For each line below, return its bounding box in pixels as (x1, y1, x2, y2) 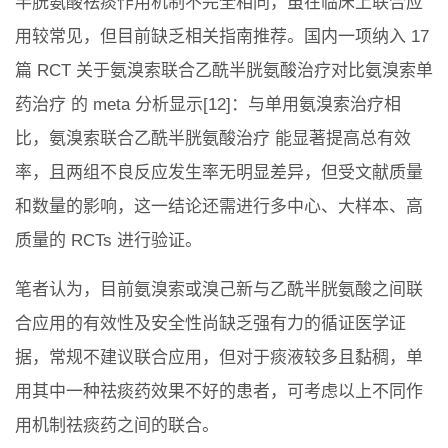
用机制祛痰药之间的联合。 (15, 415, 219, 435)
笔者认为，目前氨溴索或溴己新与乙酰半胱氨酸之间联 (15, 279, 423, 299)
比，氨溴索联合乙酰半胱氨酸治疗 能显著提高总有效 (15, 128, 411, 148)
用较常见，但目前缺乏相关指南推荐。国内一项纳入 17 (15, 26, 429, 46)
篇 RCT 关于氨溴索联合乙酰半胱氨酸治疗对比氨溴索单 (15, 60, 433, 80)
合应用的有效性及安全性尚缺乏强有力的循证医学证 (15, 313, 406, 333)
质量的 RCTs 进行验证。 (15, 230, 202, 250)
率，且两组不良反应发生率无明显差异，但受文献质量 (15, 162, 423, 182)
